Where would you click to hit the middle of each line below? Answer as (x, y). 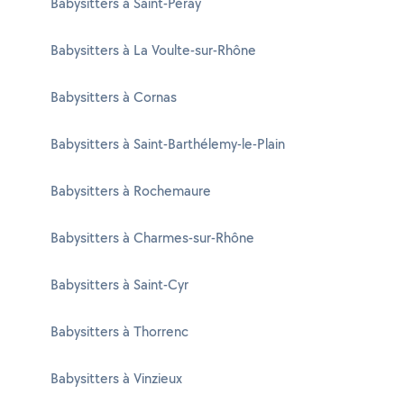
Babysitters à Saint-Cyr (119, 285)
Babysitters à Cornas (114, 97)
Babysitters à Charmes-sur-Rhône (152, 238)
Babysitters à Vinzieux (116, 378)
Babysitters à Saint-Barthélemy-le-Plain (168, 144)
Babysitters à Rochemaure (131, 191)
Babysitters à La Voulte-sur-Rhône (153, 50)
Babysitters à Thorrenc (119, 331)
